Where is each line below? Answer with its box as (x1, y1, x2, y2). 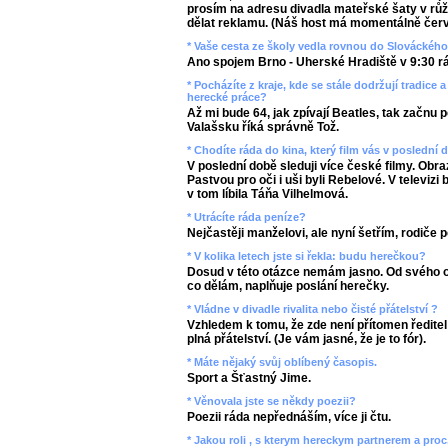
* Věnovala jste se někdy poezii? (187, 395, 356, 407)
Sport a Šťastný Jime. (187, 371, 311, 385)
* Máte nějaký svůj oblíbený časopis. (187, 356, 377, 368)
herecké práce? (187, 91, 267, 103)
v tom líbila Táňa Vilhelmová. (187, 187, 348, 201)
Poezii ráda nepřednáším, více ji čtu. (187, 410, 391, 424)
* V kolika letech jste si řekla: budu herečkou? (187, 250, 426, 262)
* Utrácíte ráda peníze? (187, 211, 306, 223)
